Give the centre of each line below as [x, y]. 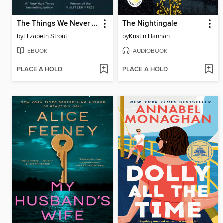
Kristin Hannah [149, 37]
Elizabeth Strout [45, 37]
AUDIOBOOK [150, 51]
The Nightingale [150, 24]
